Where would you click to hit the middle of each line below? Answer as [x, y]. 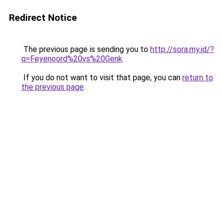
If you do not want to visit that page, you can [102, 78]
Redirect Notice [43, 18]
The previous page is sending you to [86, 49]
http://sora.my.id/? [182, 49]
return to [198, 78]
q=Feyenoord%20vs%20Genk [72, 59]
